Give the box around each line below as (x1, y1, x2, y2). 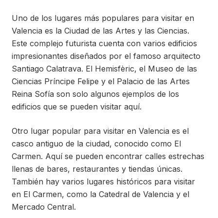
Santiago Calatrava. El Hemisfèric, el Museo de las (12, 64, 197, 74)
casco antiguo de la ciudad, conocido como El (12, 139, 181, 149)
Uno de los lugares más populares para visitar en (12, 13, 194, 23)
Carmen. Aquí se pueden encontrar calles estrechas (12, 151, 204, 162)
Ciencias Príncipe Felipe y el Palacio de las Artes (12, 76, 190, 87)
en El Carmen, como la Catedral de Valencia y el (12, 189, 189, 200)
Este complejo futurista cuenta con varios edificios (12, 38, 197, 49)
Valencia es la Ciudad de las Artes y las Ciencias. (12, 26, 189, 36)
